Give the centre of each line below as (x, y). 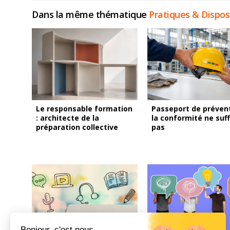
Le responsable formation (84, 109)
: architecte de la (68, 118)
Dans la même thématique (90, 14)
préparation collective (77, 127)
